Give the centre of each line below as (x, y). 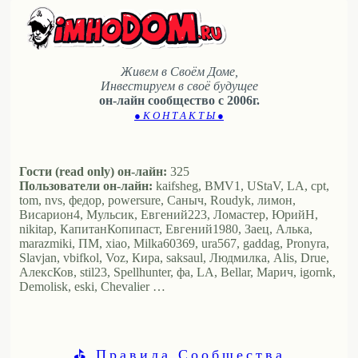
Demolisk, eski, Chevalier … (92, 287)
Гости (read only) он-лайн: (93, 172)
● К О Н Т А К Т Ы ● (179, 116)
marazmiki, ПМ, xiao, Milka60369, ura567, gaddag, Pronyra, (174, 244)
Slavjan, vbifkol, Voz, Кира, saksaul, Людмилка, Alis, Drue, (174, 258)
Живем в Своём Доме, (179, 72)
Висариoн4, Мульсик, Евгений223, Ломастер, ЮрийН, (169, 215)
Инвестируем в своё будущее (179, 86)
